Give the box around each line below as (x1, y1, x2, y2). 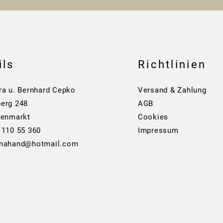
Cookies (137, 112, 169, 121)
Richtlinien (137, 58, 207, 71)
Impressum (137, 126, 179, 135)
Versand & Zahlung (137, 86, 207, 95)
